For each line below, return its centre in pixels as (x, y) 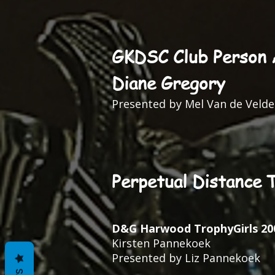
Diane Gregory (168, 83)
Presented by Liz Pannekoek (186, 258)
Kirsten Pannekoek (161, 243)
